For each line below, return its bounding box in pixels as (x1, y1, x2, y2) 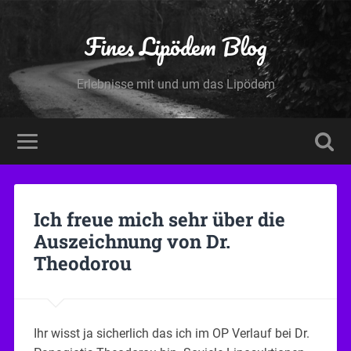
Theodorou (33, 250, 132, 276)
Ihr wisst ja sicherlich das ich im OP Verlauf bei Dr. (33, 325, 309, 341)
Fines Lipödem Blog (84, 27, 267, 66)
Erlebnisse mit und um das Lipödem (76, 77, 275, 92)
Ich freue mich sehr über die (33, 206, 285, 232)
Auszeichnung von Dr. (33, 228, 230, 254)
